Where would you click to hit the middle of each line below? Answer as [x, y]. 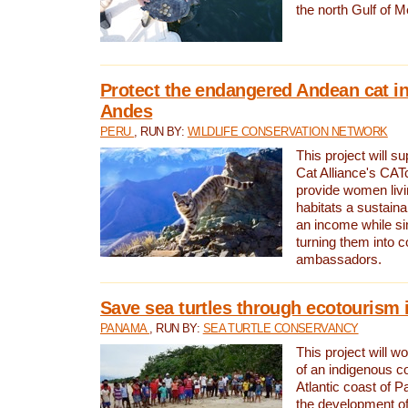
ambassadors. [339, 259]
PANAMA [125, 328]
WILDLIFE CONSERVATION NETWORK [287, 131]
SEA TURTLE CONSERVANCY [280, 328]
